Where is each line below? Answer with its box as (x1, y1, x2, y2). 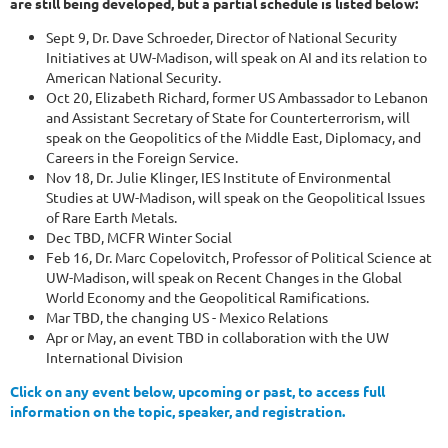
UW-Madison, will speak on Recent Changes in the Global (46, 268, 402, 287)
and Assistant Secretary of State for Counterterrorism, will (46, 108, 410, 127)
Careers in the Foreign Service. (46, 148, 238, 167)
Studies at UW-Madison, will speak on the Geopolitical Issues (46, 188, 425, 207)
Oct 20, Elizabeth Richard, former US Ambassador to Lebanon (46, 88, 428, 107)
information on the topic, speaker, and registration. (10, 402, 345, 421)
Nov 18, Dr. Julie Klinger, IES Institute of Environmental (46, 168, 391, 187)
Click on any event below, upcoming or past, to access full (10, 382, 385, 401)
